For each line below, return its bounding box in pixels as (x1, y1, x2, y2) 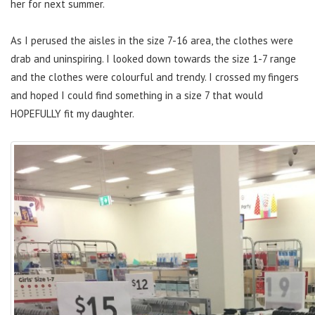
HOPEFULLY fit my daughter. (11, 106, 134, 120)
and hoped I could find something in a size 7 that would (11, 88, 263, 102)
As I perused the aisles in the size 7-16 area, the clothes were (11, 33, 293, 47)
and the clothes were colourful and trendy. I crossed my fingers (11, 70, 299, 84)
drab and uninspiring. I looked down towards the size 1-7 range (11, 51, 296, 65)
